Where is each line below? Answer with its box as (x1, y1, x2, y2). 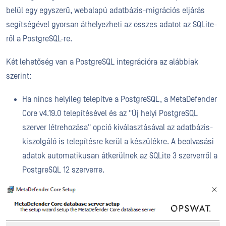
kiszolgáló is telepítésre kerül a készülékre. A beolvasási (22, 137, 214, 146)
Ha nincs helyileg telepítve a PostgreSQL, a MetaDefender (22, 94, 217, 104)
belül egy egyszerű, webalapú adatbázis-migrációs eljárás (6, 6, 205, 15)
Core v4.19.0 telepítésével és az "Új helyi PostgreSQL (22, 108, 198, 118)
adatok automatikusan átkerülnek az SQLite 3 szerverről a (22, 151, 217, 160)
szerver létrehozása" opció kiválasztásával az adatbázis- (22, 123, 213, 132)
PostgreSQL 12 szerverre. (22, 165, 104, 175)
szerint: (6, 71, 31, 81)
